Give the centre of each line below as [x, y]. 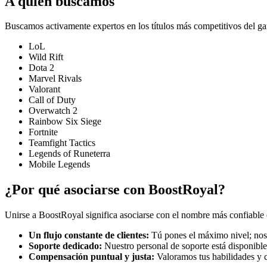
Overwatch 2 [53, 111]
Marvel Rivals [55, 79]
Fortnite [43, 132]
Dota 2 [41, 68]
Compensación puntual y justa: [91, 257]
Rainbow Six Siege [65, 122]
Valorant [44, 89]
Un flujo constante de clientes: [89, 235]
